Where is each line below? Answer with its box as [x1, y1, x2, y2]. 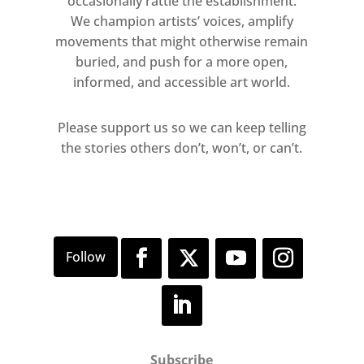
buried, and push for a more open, [76, 53, 288, 71]
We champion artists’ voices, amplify [70, 12, 293, 31]
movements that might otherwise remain [55, 32, 309, 51]
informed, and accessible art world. [73, 73, 291, 92]
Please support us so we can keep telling [57, 119, 306, 137]
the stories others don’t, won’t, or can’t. [61, 139, 303, 158]
